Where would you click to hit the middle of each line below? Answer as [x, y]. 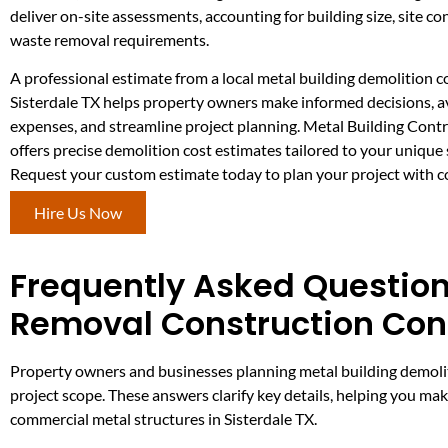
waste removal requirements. [109, 40]
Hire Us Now [78, 212]
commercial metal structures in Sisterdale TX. [163, 419]
